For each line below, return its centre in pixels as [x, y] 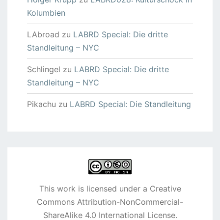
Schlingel [44, 69]
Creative [165, 189]
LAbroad [43, 34]
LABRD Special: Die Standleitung [130, 104]
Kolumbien [46, 13]
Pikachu [41, 104]
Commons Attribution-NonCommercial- [110, 202]
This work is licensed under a [94, 189]
